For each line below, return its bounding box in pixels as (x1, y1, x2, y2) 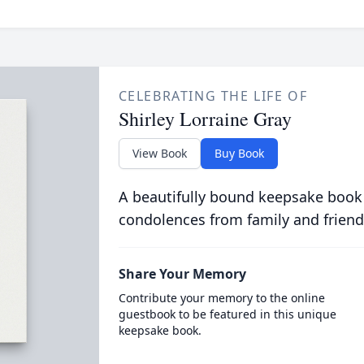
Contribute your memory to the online (118, 290, 325, 305)
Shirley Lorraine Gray (118, 106, 292, 132)
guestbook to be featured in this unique (118, 306, 336, 322)
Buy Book (214, 145, 264, 161)
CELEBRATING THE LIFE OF (118, 87, 308, 105)
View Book (132, 145, 187, 161)
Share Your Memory (118, 265, 246, 283)
